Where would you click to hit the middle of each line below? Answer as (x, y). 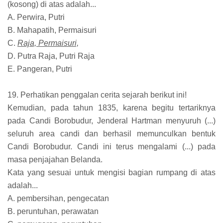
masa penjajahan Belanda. (55, 160)
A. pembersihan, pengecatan (58, 199)
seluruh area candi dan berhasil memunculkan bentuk (111, 134)
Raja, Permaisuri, (48, 43)
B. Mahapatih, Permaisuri (52, 30)
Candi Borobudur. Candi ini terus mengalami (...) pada (111, 147)
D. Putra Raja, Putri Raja (51, 56)
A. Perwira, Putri (36, 17)
